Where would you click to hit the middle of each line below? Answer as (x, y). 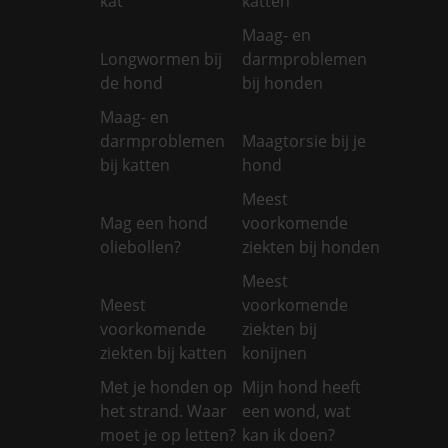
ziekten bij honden (311, 246)
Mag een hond (154, 222)
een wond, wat (297, 410)
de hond (131, 82)
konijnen (275, 352)
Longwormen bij (161, 58)
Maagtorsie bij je (304, 140)
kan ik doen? (289, 434)
